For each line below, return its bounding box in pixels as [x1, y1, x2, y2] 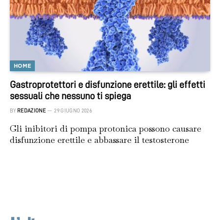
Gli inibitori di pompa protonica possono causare [10, 123, 201, 135]
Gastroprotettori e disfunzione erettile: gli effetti [10, 80, 205, 90]
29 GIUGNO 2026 [54, 108, 92, 114]
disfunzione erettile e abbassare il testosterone [10, 134, 189, 146]
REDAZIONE [17, 108, 46, 114]
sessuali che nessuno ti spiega [10, 91, 131, 101]
